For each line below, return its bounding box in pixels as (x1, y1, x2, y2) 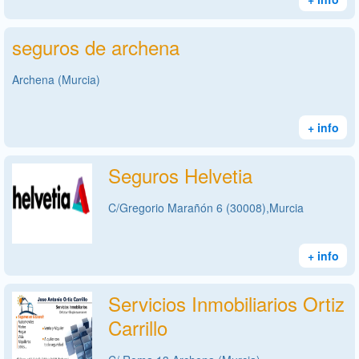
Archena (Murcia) (12, 71, 100, 87)
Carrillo (108, 313, 167, 341)
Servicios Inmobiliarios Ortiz (108, 288, 345, 317)
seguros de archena (12, 32, 179, 61)
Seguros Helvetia (108, 160, 252, 189)
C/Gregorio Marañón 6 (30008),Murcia (108, 199, 304, 216)
